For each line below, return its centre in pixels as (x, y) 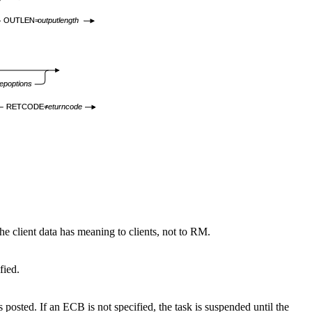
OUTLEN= (22, 21)
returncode (63, 107)
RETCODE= (27, 107)
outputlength (58, 21)
